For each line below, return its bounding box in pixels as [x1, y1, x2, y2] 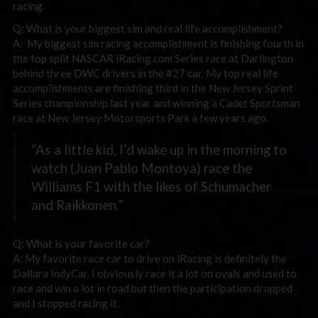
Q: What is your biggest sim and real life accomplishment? [13, 21, 283, 35]
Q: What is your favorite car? [13, 237, 150, 250]
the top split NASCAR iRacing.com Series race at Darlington [13, 51, 293, 65]
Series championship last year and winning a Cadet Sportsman [13, 96, 300, 109]
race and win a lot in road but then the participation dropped [13, 282, 292, 295]
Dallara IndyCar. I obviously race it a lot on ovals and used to [13, 267, 297, 280]
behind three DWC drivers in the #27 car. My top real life [13, 66, 278, 79]
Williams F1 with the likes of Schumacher [31, 177, 271, 194]
